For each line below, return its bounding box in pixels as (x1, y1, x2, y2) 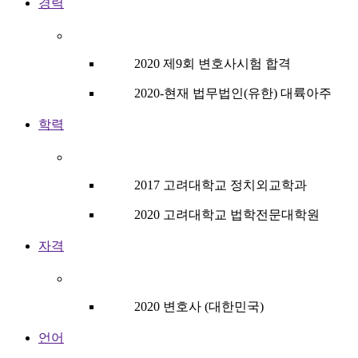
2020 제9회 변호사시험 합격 (134, 57, 291, 71)
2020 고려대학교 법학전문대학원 (134, 208, 320, 222)
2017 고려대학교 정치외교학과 (134, 178, 307, 193)
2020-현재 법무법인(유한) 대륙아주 (134, 86, 332, 101)
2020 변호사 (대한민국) (134, 300, 264, 314)
